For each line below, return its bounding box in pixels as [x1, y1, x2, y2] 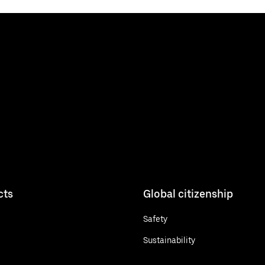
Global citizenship [143, 187, 233, 200]
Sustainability [143, 235, 195, 245]
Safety [143, 214, 167, 224]
